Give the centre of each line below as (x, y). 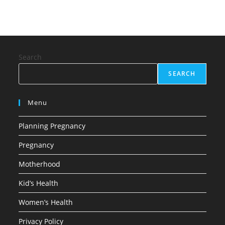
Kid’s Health (39, 183)
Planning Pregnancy (52, 126)
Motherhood (40, 164)
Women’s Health (46, 202)
